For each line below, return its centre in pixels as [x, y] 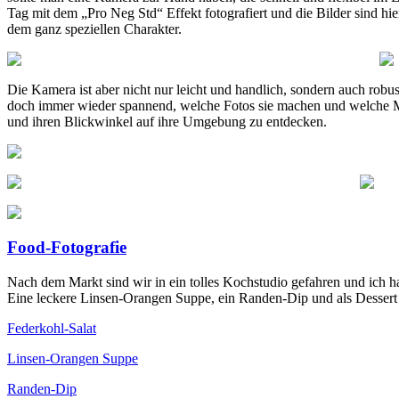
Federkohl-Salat [52, 328]
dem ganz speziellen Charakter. [94, 29]
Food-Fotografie [67, 248]
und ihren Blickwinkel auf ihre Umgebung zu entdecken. [167, 122]
